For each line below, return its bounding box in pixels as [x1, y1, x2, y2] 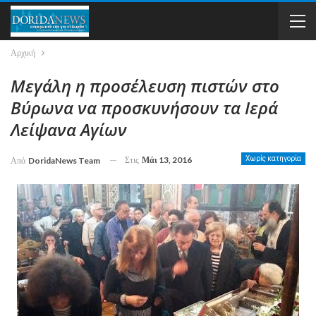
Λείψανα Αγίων [11, 118, 127, 141]
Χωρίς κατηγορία [245, 154, 301, 162]
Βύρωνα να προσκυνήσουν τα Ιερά [11, 96, 278, 119]
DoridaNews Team [28, 154, 100, 166]
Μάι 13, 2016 [142, 154, 192, 165]
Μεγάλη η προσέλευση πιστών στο [11, 74, 279, 97]
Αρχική [11, 47, 35, 58]
